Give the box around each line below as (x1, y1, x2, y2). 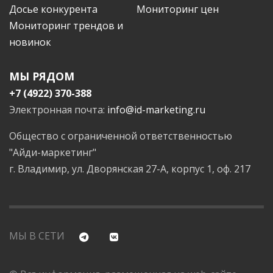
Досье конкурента (9, 2, 97, 16)
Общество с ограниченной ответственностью (9, 129, 232, 143)
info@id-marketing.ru (107, 103, 205, 117)
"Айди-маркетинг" (9, 146, 96, 160)
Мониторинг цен (136, 2, 219, 16)
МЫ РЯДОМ (9, 69, 74, 84)
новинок (9, 35, 51, 49)
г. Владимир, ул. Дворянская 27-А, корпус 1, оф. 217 (9, 162, 250, 176)
